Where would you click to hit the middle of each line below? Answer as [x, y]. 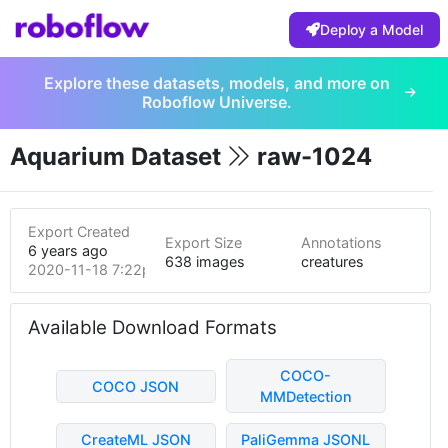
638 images [204, 261]
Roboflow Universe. [216, 102]
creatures [333, 261]
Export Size [203, 242]
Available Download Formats [152, 327]
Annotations [342, 242]
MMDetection [305, 396]
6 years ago [68, 250]
